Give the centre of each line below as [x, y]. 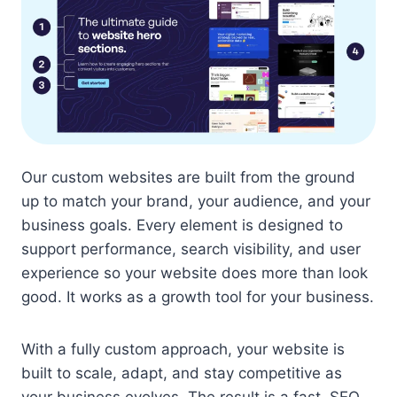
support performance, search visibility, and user [191, 249]
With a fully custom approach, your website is [183, 349]
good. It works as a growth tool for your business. [198, 296]
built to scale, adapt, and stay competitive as [182, 373]
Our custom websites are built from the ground [188, 177]
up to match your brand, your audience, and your [196, 201]
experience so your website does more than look [195, 272]
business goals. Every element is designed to [182, 225]
